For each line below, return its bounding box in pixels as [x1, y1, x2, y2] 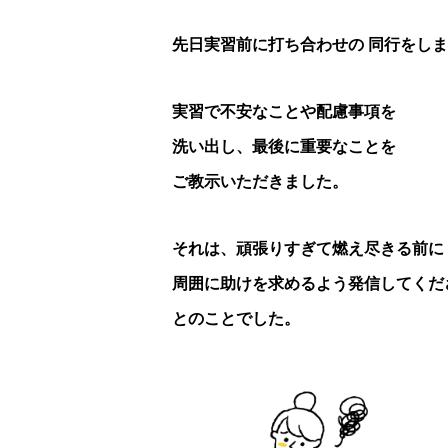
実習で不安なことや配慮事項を [172, 103, 396, 120]
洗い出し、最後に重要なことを [172, 138, 396, 155]
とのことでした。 [172, 310, 300, 327]
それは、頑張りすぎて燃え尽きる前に [172, 240, 444, 257]
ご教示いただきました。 [172, 173, 348, 190]
